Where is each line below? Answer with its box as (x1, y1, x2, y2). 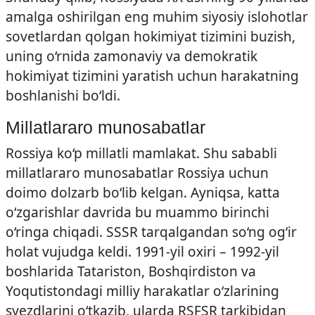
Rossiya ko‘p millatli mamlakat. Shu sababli (6, 143, 277, 162)
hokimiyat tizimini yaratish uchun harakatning (6, 66, 299, 85)
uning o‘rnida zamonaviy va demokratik (6, 46, 257, 65)
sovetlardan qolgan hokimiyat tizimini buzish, (6, 27, 295, 46)
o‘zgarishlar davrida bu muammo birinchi (6, 202, 269, 221)
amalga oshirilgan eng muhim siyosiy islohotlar (6, 7, 308, 26)
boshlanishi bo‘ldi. (6, 86, 120, 105)
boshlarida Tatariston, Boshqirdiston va (6, 262, 256, 281)
